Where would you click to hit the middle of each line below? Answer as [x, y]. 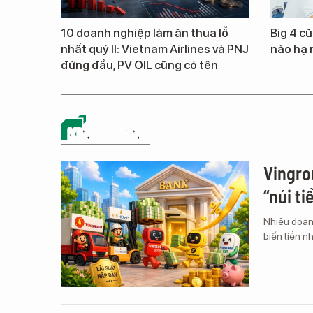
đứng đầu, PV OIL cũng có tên [139, 65]
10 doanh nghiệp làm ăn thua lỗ [145, 33]
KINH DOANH [109, 134]
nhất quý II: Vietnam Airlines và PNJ [155, 49]
